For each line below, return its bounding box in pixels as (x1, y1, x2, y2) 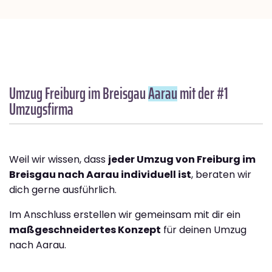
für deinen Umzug (161, 223, 246, 237)
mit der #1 (177, 81, 228, 106)
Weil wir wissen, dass (9, 152, 108, 167)
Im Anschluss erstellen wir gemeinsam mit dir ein (9, 208, 240, 222)
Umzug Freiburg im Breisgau (9, 81, 148, 106)
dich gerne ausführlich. (9, 183, 117, 197)
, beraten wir (191, 168, 251, 182)
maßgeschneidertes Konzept (9, 223, 161, 237)
